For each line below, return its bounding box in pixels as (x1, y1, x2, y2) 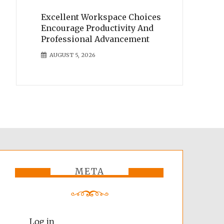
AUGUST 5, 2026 (49, 51, 95, 59)
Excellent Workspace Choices (40, 12, 161, 22)
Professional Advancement (40, 34, 149, 44)
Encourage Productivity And (40, 23, 153, 33)
